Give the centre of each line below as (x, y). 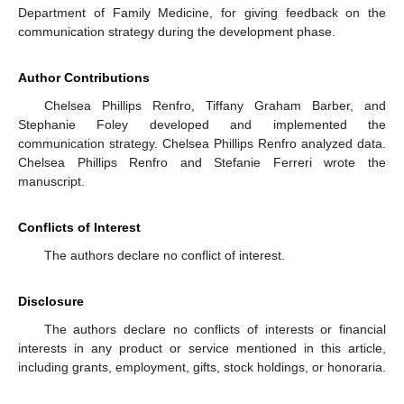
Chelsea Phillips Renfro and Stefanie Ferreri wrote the (202, 163)
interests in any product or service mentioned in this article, (202, 349)
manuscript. (51, 182)
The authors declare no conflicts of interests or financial (215, 330)
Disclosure (51, 302)
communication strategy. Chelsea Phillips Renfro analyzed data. (202, 144)
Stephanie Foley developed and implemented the (202, 125)
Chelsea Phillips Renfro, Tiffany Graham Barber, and (215, 106)
